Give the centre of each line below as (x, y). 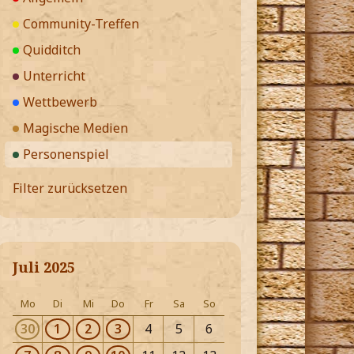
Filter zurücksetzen (70, 188)
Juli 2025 (44, 267)
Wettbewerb (60, 102)
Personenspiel (66, 154)
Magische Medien (75, 128)
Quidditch (52, 50)
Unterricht (54, 76)
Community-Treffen (81, 24)
